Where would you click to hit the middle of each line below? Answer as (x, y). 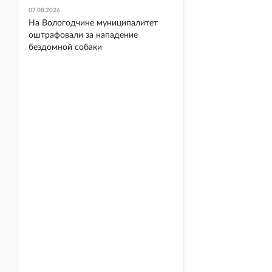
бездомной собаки (65, 47)
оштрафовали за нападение (83, 35)
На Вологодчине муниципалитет (93, 23)
